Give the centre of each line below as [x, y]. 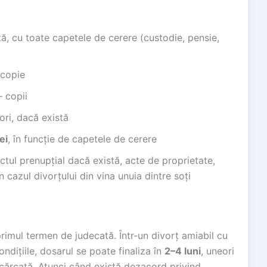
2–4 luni [183, 251]
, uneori [218, 251]
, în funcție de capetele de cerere [82, 139]
